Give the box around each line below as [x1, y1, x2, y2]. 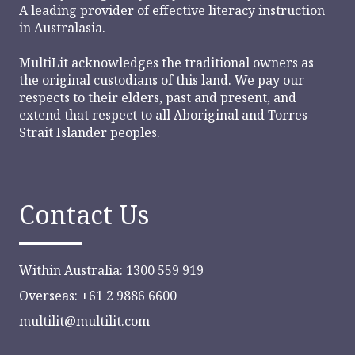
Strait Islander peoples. [19, 124, 160, 142]
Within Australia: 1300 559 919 [19, 261, 204, 279]
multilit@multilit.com [19, 311, 150, 330]
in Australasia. [19, 18, 105, 36]
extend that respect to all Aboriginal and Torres [19, 106, 307, 124]
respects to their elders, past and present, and [19, 89, 296, 107]
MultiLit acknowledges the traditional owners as [19, 54, 314, 72]
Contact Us [19, 197, 149, 231]
